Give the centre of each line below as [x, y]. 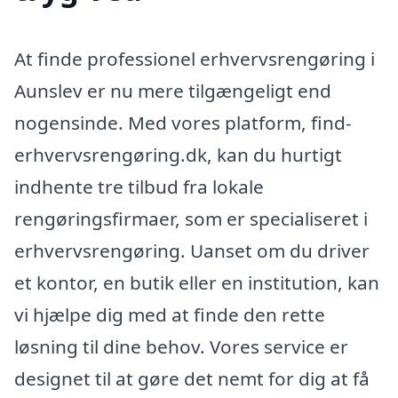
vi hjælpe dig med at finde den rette [170, 315]
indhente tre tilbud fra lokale [139, 187]
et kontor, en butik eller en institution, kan [197, 283]
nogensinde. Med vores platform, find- [183, 123]
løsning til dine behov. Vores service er [181, 347]
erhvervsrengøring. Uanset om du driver [192, 251]
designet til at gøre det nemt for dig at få [192, 379]
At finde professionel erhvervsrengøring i [195, 59]
